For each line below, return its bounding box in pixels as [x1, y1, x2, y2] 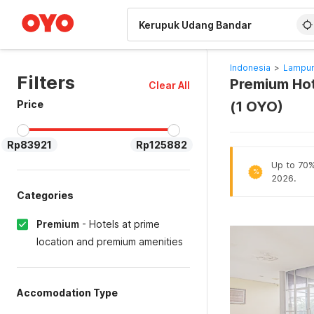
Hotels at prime [89, 218, 160, 230]
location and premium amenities [36, 235, 183, 247]
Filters [17, 71, 75, 93]
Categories [17, 189, 74, 201]
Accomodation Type [17, 287, 118, 299]
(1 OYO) [229, 98, 283, 115]
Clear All [148, 79, 190, 91]
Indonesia [229, 62, 271, 73]
